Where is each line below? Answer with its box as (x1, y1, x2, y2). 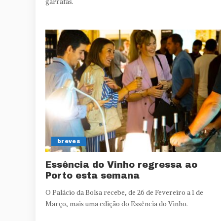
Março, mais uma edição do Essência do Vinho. (45, 200, 188, 209)
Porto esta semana (45, 171, 140, 181)
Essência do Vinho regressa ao (45, 160, 197, 170)
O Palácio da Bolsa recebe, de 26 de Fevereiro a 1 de (45, 188, 203, 197)
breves (57, 138, 81, 145)
